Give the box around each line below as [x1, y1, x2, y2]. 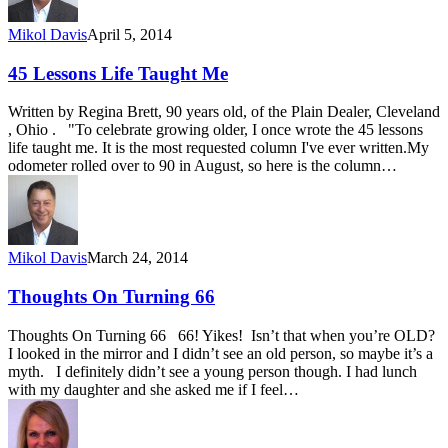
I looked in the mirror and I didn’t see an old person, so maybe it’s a [8, 344, 433, 362]
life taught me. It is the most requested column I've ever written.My [8, 139, 429, 157]
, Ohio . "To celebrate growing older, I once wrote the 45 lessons [8, 121, 423, 139]
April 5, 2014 [87, 25, 172, 43]
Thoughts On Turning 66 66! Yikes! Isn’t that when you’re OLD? [8, 326, 435, 344]
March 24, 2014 [87, 249, 188, 267]
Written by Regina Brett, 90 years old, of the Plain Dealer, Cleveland [8, 103, 440, 121]
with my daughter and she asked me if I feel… [8, 380, 299, 398]
